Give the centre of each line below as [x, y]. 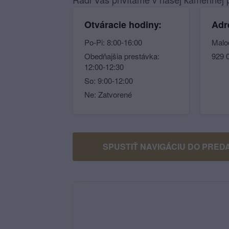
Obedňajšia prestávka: [122, 56]
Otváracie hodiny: [123, 25]
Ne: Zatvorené [108, 94]
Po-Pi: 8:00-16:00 [113, 42]
